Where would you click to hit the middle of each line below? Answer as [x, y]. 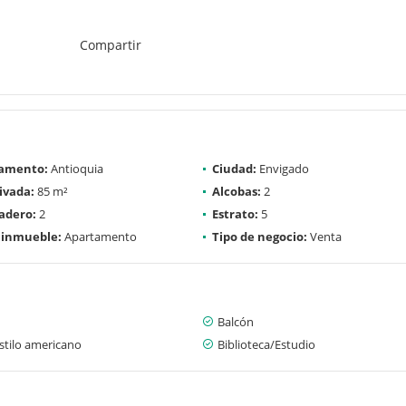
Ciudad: [234, 168]
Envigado [283, 168]
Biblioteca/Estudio [266, 344]
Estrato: [235, 213]
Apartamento [99, 236]
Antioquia [76, 168]
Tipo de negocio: [260, 236]
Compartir [110, 44]
